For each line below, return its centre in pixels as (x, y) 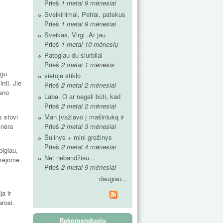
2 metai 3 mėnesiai (89, 126)
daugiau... (113, 178)
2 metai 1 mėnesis (88, 65)
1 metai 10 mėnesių (90, 44)
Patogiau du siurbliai (73, 55)
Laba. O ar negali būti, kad (82, 96)
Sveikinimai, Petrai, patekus (85, 14)
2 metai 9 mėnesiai (89, 167)
